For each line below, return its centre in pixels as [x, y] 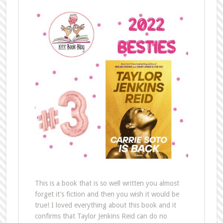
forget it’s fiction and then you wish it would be [107, 194]
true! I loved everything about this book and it [105, 205]
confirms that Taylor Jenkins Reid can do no [101, 216]
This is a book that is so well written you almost [107, 183]
